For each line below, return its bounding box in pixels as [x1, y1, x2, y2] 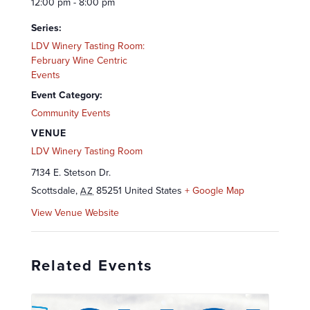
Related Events [31, 253, 153, 277]
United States [125, 183, 182, 198]
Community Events [31, 105, 111, 120]
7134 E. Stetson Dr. [31, 165, 111, 180]
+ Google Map [185, 183, 244, 198]
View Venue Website [31, 205, 119, 220]
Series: [31, 20, 62, 35]
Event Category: [31, 87, 102, 102]
